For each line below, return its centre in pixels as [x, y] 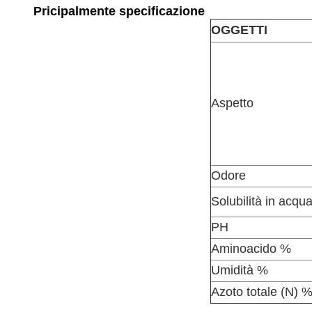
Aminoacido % [251, 249]
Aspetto [232, 103]
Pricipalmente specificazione [119, 11]
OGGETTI [239, 30]
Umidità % [240, 270]
